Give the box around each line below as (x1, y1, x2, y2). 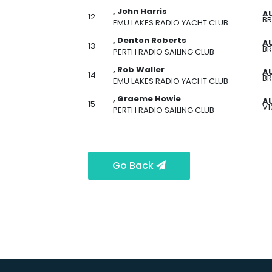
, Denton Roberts (113, 35, 186, 46)
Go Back (112, 158, 156, 172)
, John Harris (113, 5, 167, 17)
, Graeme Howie (113, 93, 181, 104)
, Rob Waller (113, 64, 165, 75)
